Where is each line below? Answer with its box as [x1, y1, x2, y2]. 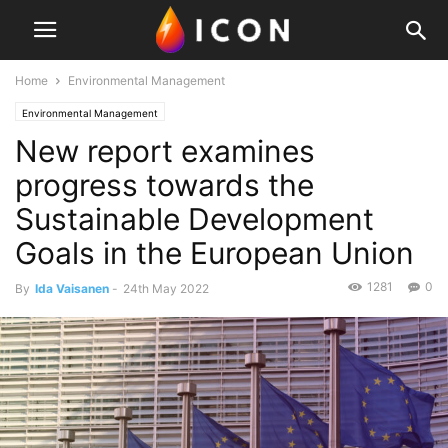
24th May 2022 [123, 281, 209, 296]
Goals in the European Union [15, 235, 414, 271]
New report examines [15, 133, 315, 169]
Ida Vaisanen [35, 281, 109, 296]
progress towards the [15, 167, 314, 203]
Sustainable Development [15, 201, 374, 237]
